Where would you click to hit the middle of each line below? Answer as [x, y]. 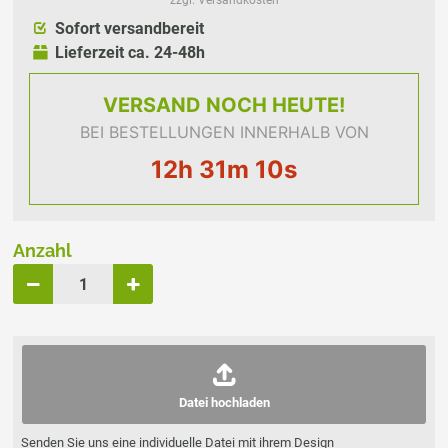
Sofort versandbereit [128, 29]
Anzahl [42, 251]
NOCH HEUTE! [275, 105]
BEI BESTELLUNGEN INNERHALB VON [224, 132]
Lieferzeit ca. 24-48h [128, 53]
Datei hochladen [224, 403]
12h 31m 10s [224, 170]
